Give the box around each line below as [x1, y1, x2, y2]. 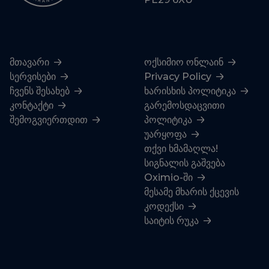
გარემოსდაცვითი [144, 100, 225, 111]
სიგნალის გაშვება [144, 157, 225, 169]
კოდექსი [144, 201, 186, 212]
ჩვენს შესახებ [10, 85, 72, 97]
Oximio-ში [144, 172, 195, 183]
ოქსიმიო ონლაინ [144, 56, 226, 68]
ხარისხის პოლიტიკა [144, 85, 238, 97]
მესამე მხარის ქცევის [144, 186, 239, 198]
